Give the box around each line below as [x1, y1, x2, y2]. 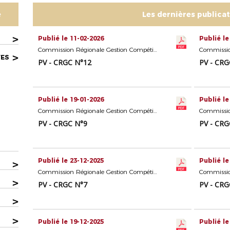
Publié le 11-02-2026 [38, 34, 104, 43]
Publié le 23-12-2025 [38, 157, 104, 165]
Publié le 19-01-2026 [38, 95, 104, 104]
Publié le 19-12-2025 [38, 218, 104, 226]
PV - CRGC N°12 [38, 57, 92, 68]
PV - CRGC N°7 [38, 180, 88, 190]
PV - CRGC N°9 [38, 119, 88, 129]
